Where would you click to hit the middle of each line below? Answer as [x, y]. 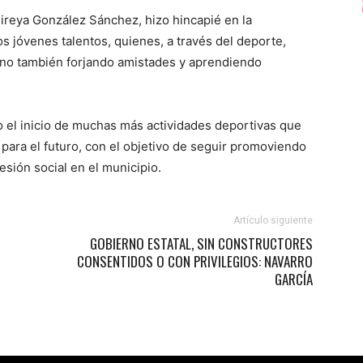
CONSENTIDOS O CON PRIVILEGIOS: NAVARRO [195, 261]
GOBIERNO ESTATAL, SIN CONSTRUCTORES [201, 243]
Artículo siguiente [273, 220]
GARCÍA [294, 279]
